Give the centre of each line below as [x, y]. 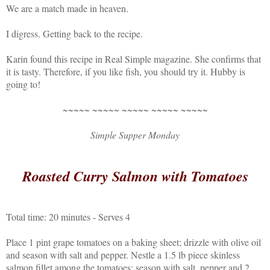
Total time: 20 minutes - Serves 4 [68, 217]
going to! [23, 84]
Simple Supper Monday [135, 135]
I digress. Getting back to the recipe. [74, 34]
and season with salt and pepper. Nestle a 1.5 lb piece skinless [123, 255]
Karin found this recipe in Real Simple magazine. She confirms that [133, 59]
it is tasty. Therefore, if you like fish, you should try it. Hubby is [126, 72]
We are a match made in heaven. [67, 8]
